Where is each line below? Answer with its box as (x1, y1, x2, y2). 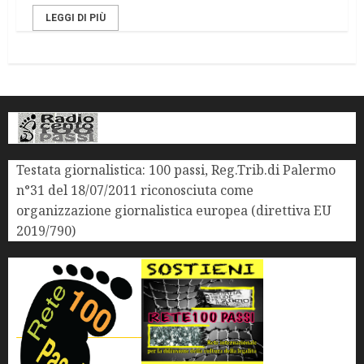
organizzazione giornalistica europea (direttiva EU (16, 201, 331, 220)
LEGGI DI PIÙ (45, 12, 106, 24)
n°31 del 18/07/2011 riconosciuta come (16, 181, 253, 200)
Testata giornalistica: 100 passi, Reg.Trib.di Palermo (16, 161, 336, 180)
